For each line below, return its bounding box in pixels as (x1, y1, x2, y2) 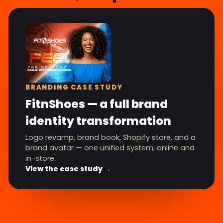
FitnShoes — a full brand (25, 96, 168, 112)
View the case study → (25, 164, 111, 174)
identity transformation (25, 113, 171, 129)
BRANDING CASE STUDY (25, 83, 123, 93)
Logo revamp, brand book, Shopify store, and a (25, 132, 196, 143)
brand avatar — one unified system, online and (25, 143, 195, 153)
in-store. (25, 153, 56, 164)
